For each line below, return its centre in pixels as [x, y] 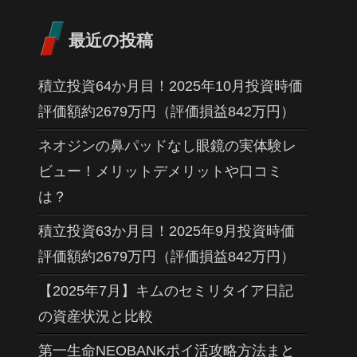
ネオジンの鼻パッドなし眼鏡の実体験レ [167, 145]
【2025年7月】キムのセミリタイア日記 [166, 290]
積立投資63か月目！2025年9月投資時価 [167, 231]
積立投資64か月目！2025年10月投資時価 [171, 86]
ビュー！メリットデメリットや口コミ [160, 171]
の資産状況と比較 [96, 316]
